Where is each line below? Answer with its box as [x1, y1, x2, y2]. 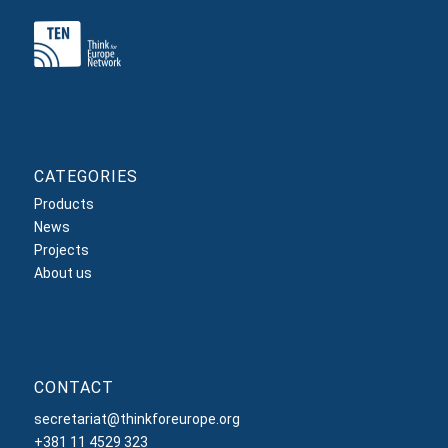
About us [33, 265, 92, 282]
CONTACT [33, 377, 114, 397]
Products [33, 196, 94, 213]
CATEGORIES [33, 167, 138, 187]
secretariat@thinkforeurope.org [33, 410, 240, 427]
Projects [33, 242, 89, 259]
